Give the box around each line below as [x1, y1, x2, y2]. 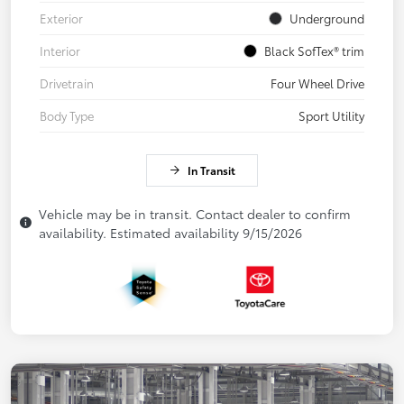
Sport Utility [298, 106, 364, 124]
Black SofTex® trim [264, 41, 364, 59]
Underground [289, 9, 364, 26]
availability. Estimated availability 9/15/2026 [39, 223, 302, 242]
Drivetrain [40, 74, 94, 91]
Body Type [40, 106, 94, 124]
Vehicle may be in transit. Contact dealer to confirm [39, 204, 351, 223]
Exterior [40, 9, 83, 26]
